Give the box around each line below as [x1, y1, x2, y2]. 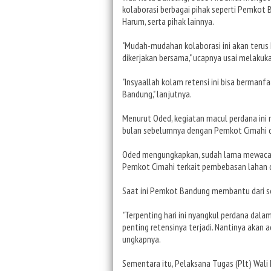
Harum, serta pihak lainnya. [122, 15, 214, 27]
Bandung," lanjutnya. [122, 87, 192, 100]
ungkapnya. [122, 232, 161, 245]
